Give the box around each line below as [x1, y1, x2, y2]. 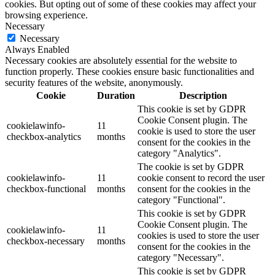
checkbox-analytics [7, 131, 81, 142]
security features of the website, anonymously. [5, 77, 183, 88]
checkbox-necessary [7, 235, 85, 246]
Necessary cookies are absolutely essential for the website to [5, 55, 237, 66]
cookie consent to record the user [137, 172, 265, 183]
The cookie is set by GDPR [137, 161, 244, 172]
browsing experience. [5, 9, 88, 20]
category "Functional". [137, 194, 225, 205]
